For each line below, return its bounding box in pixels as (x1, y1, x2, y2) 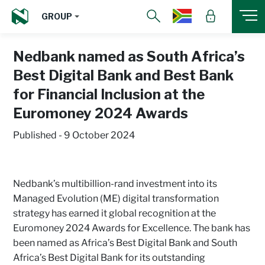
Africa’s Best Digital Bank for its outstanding (13, 252, 205, 263)
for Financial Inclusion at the (13, 86, 205, 103)
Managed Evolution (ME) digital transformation (13, 193, 219, 204)
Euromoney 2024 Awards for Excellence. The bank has (13, 222, 250, 234)
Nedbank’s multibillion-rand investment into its (13, 178, 217, 189)
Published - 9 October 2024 (13, 130, 135, 141)
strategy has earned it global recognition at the (13, 208, 216, 219)
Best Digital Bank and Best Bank (13, 67, 234, 84)
